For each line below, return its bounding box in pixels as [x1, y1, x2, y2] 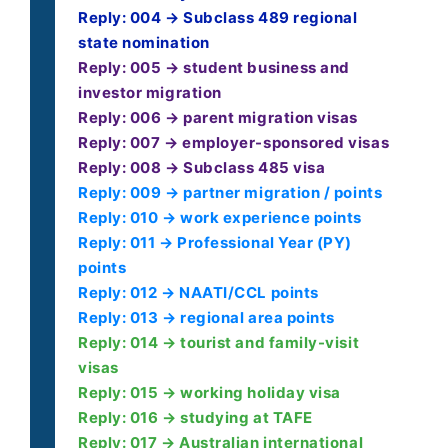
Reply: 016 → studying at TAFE [78, 408, 313, 428]
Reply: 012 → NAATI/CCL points [78, 283, 319, 303]
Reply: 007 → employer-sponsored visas [78, 133, 390, 153]
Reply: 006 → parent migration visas [78, 108, 359, 128]
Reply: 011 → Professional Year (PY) [78, 233, 353, 253]
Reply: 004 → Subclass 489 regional [78, 8, 358, 28]
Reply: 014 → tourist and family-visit [78, 333, 360, 353]
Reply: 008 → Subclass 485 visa [78, 158, 326, 178]
